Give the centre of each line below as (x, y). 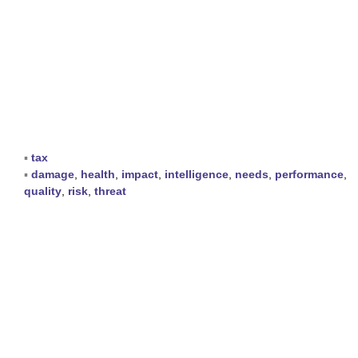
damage (53, 174)
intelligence (197, 174)
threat (110, 191)
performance (309, 174)
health (98, 174)
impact (140, 174)
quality (43, 191)
